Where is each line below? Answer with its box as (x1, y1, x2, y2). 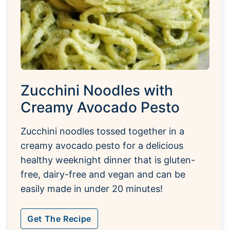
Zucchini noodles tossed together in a (21, 125, 184, 137)
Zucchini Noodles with (21, 81, 173, 99)
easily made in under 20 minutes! (21, 183, 163, 194)
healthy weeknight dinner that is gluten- (21, 154, 195, 165)
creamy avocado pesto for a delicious (21, 140, 183, 151)
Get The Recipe (27, 213, 91, 224)
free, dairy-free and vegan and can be (21, 168, 185, 180)
